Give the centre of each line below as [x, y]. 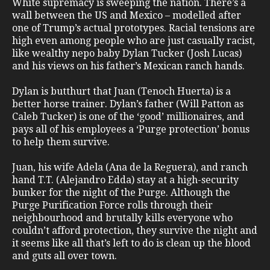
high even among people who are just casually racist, [133, 40]
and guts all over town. [64, 256]
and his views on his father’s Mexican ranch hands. [128, 66]
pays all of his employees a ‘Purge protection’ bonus [131, 129]
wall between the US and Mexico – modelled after [127, 15]
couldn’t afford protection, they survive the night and [135, 230]
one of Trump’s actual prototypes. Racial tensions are [133, 28]
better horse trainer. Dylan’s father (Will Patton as [128, 104]
